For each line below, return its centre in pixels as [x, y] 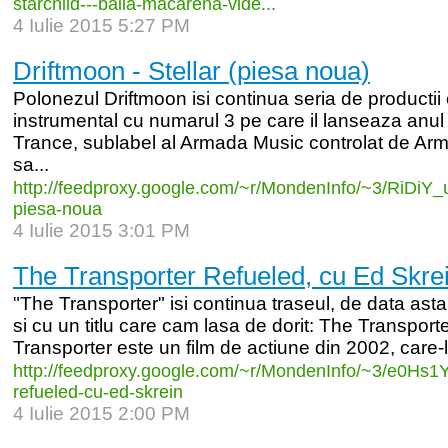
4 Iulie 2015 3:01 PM [101, 230]
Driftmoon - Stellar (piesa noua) [191, 71]
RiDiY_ [415, 188]
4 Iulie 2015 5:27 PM [101, 25]
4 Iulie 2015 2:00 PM [101, 413]
